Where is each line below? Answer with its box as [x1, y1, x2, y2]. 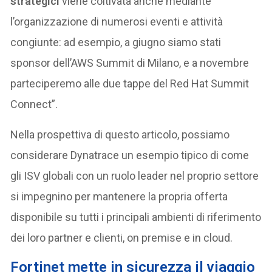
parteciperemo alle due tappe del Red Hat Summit [10, 77, 250, 90]
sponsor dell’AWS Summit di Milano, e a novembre [10, 56, 250, 69]
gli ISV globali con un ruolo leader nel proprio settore [10, 169, 259, 182]
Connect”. [10, 98, 58, 110]
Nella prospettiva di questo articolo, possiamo [10, 128, 230, 141]
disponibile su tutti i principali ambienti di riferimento [10, 211, 262, 223]
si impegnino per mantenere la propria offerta [10, 190, 228, 203]
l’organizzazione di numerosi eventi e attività [10, 15, 223, 28]
